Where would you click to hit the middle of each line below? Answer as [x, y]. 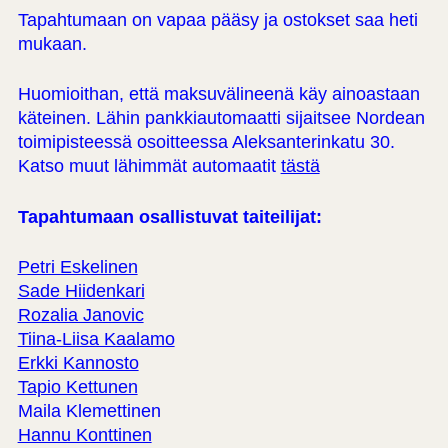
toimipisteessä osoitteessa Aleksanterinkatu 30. [206, 142]
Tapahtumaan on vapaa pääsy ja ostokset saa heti [217, 19]
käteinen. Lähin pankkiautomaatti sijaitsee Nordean [221, 118]
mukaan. [52, 43]
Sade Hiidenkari [81, 291]
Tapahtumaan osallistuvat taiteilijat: [169, 216]
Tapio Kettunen [77, 387]
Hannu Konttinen [84, 435]
